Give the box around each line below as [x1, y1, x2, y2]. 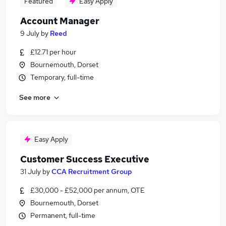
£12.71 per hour [30, 47, 76, 56]
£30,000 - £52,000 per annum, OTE [30, 186, 145, 195]
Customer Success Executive [20, 153, 149, 165]
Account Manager [20, 15, 99, 27]
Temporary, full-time [30, 73, 94, 82]
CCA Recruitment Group [51, 167, 132, 176]
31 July [20, 167, 41, 176]
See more [19, 92, 50, 102]
